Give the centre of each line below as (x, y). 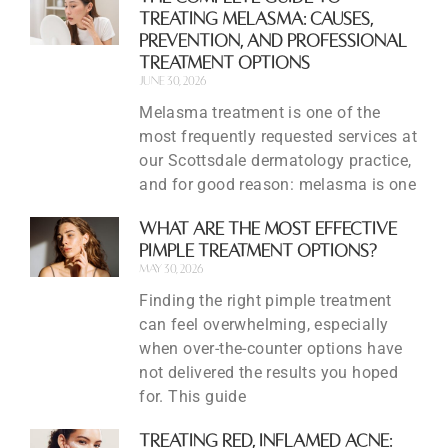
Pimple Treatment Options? (258, 250)
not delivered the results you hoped (269, 373)
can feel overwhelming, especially (264, 325)
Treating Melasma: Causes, (256, 18)
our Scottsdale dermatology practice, (275, 161)
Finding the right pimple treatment (265, 301)
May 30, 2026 (171, 268)
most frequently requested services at (278, 137)
